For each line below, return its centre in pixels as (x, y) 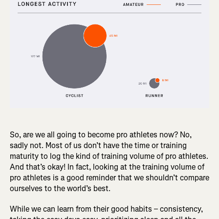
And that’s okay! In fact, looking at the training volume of (107, 167)
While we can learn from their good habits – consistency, (106, 209)
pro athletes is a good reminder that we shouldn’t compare (109, 177)
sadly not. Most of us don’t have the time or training (98, 145)
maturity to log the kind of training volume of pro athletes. (109, 156)
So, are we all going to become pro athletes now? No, (101, 134)
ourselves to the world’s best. (60, 188)
